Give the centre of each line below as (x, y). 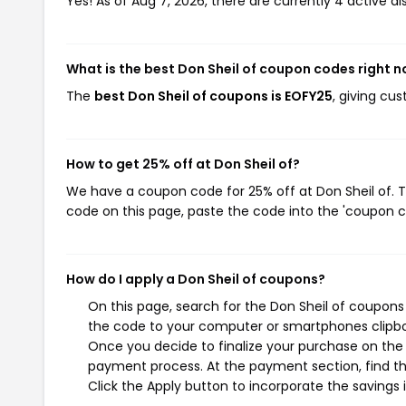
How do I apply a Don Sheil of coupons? (196, 279)
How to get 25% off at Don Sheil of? (183, 164)
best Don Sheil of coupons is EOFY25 (213, 96)
